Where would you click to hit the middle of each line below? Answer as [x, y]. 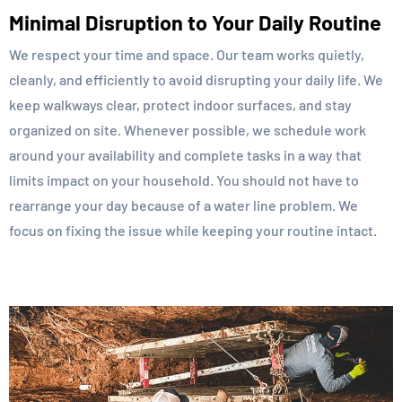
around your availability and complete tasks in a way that [185, 155]
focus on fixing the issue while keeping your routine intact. [193, 231]
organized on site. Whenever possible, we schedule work [188, 130]
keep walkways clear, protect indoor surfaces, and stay [180, 105]
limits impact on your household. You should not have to [184, 180]
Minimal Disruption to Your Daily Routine [195, 23]
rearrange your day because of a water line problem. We [184, 205]
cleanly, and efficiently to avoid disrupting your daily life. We [196, 80]
